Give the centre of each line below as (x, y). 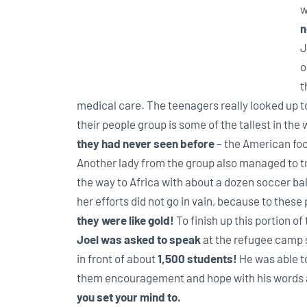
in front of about (117, 259)
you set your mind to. (129, 297)
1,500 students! (197, 259)
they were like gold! (125, 220)
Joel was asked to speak (139, 240)
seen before (184, 144)
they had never (115, 144)
